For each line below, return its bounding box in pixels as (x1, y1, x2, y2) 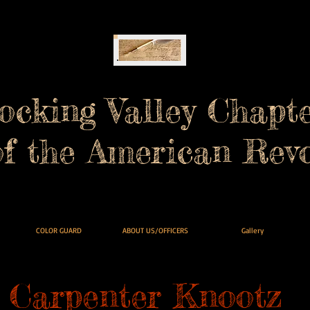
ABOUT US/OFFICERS (122, 226, 188, 235)
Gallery (241, 226, 264, 235)
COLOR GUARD (35, 226, 82, 235)
